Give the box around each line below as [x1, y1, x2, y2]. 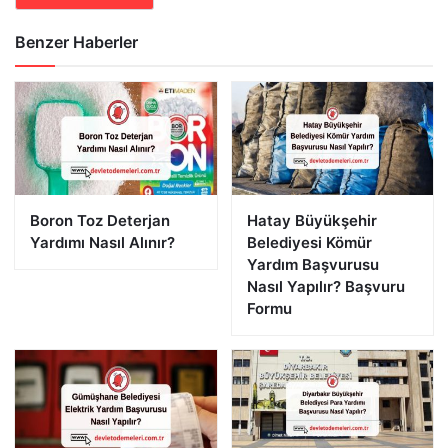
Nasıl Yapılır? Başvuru [246, 276, 405, 296]
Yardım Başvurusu [246, 254, 379, 274]
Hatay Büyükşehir [246, 210, 377, 230]
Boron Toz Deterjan [30, 210, 170, 230]
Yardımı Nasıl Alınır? [30, 232, 175, 252]
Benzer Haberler [15, 32, 138, 53]
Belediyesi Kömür [246, 232, 372, 252]
